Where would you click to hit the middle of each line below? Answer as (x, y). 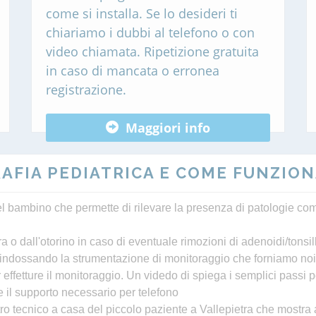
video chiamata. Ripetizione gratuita (152, 51)
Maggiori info (168, 127)
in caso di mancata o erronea (133, 71)
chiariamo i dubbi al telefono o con (150, 32)
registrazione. (86, 90)
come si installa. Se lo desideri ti (142, 13)
